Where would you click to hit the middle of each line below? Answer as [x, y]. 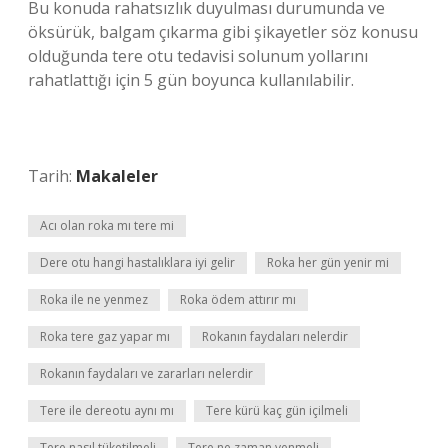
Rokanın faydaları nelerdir [275, 336]
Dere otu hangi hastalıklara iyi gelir [137, 262]
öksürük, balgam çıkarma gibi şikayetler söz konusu [223, 32]
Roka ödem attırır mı [238, 299]
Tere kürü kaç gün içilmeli [277, 410]
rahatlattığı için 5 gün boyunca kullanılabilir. [191, 80]
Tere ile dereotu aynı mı [107, 410]
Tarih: [52, 176]
